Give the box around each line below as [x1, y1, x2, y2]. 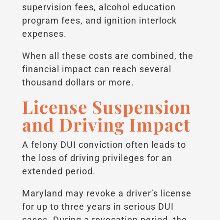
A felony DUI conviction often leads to [22, 139, 186, 150]
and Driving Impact [22, 112, 191, 137]
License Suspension [22, 95, 191, 119]
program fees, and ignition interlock [22, 15, 177, 26]
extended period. [22, 166, 96, 177]
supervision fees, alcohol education [22, 2, 176, 13]
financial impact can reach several [22, 64, 171, 75]
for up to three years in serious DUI [22, 201, 174, 212]
